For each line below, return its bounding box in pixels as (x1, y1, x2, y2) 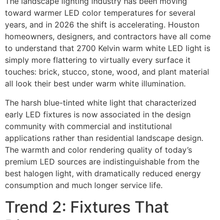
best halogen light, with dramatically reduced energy (5, 168, 201, 178)
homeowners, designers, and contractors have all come (5, 31, 211, 42)
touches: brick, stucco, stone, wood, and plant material (5, 67, 209, 77)
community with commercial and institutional (5, 121, 172, 131)
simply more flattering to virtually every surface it (5, 55, 191, 65)
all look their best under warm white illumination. (5, 79, 186, 89)
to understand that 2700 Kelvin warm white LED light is (5, 43, 210, 54)
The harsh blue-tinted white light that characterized (5, 97, 196, 108)
